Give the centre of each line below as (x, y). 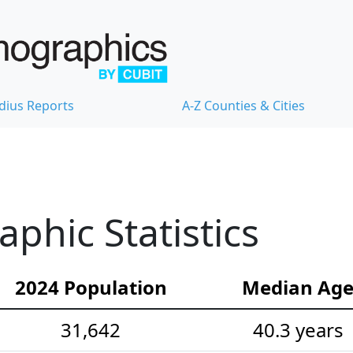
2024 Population (91, 288)
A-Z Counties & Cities (243, 106)
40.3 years (298, 330)
